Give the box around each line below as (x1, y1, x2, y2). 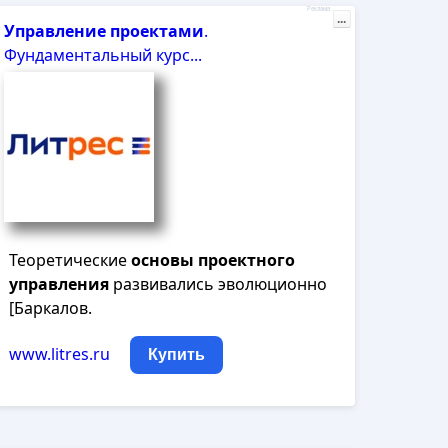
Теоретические (9, 249, 132, 271)
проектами (110, 20, 205, 42)
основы (131, 249, 195, 271)
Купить (148, 346, 206, 363)
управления (9, 273, 110, 295)
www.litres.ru (9, 343, 111, 365)
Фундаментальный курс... (4, 44, 203, 66)
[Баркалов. (9, 297, 93, 319)
